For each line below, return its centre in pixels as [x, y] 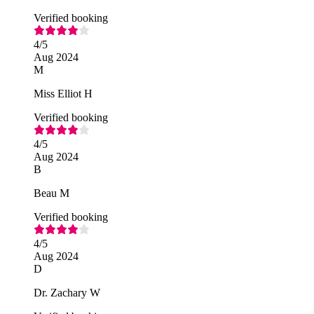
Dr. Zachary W [67, 292]
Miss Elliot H [63, 93]
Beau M [52, 193]
